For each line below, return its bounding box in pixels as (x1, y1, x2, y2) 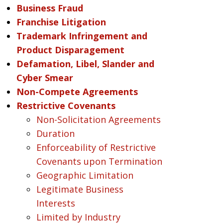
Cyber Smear (16, 72, 73, 84)
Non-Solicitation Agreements (36, 113, 161, 125)
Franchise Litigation (16, 16, 106, 28)
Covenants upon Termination (36, 155, 162, 167)
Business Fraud (16, 2, 83, 14)
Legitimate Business (36, 183, 123, 195)
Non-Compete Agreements (16, 86, 138, 98)
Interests (36, 197, 75, 209)
